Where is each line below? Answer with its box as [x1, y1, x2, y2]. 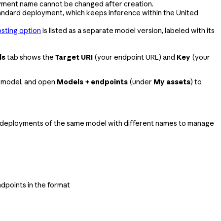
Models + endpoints [57, 77, 128, 86]
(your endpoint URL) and [93, 52, 177, 62]
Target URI [55, 52, 93, 62]
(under [128, 77, 153, 86]
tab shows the [5, 52, 55, 62]
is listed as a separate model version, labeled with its [41, 26, 215, 35]
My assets [153, 77, 190, 86]
